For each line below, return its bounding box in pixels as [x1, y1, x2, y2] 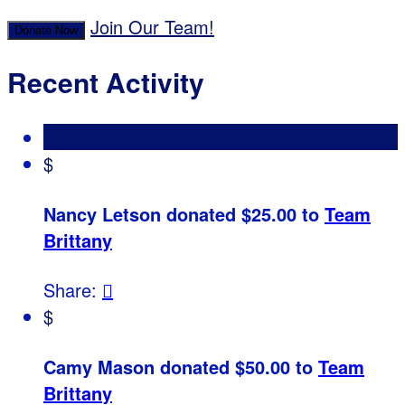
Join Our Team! [90, 14, 214, 41]
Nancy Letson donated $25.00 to [43, 200, 325, 227]
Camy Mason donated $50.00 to [43, 353, 318, 380]
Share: [43, 277, 102, 304]
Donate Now [14, 24, 78, 38]
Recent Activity [7, 62, 204, 102]
